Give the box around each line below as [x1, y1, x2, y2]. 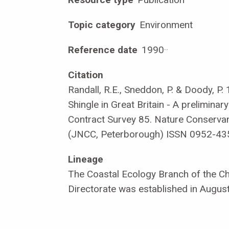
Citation [68, 68, 103, 81]
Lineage [68, 153, 103, 165]
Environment [137, 18, 193, 31]
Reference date [68, 43, 138, 56]
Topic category [68, 18, 135, 31]
